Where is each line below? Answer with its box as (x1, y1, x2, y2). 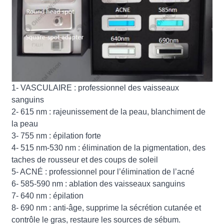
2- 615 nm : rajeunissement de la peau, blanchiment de (11, 107, 206, 116)
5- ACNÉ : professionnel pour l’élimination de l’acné (11, 167, 195, 176)
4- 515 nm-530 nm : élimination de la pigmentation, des (11, 143, 206, 152)
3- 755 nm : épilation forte (11, 131, 101, 140)
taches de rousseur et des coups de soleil (11, 155, 158, 164)
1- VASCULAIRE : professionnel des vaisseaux (11, 83, 179, 92)
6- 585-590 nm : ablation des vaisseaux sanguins (11, 179, 185, 188)
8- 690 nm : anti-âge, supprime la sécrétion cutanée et (11, 203, 201, 212)
